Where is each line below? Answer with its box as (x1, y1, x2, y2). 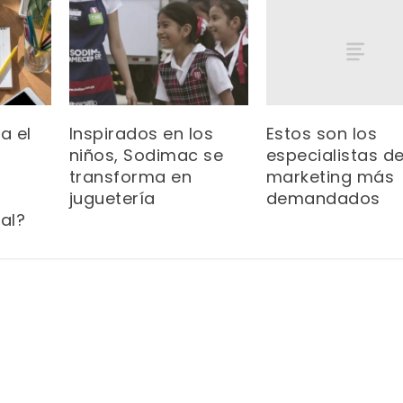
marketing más (265, 166, 395, 189)
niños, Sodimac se (68, 144, 224, 167)
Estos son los (265, 122, 378, 146)
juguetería (68, 187, 161, 210)
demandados (265, 187, 381, 210)
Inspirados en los (68, 122, 214, 146)
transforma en (68, 166, 193, 189)
